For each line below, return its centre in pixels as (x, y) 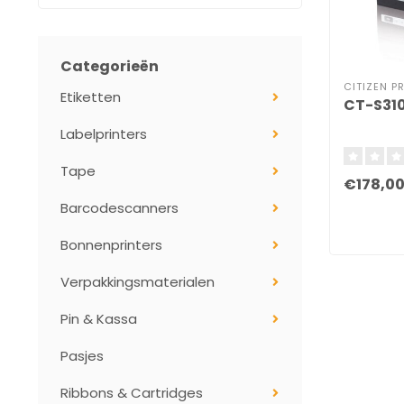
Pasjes (82, 356)
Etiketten (91, 97)
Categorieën (110, 66)
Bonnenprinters (111, 245)
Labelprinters (104, 134)
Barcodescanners (119, 208)
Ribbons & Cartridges (132, 393)
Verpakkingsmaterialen (138, 282)
